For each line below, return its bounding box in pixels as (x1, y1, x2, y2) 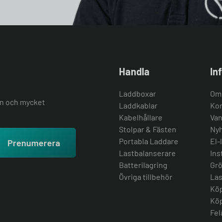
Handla (119, 65, 150, 77)
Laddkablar (119, 101, 158, 110)
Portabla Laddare (119, 136, 178, 146)
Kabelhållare (119, 112, 163, 122)
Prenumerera (7, 137, 60, 148)
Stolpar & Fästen (119, 124, 176, 134)
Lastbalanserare (119, 148, 176, 158)
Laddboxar (119, 89, 156, 98)
